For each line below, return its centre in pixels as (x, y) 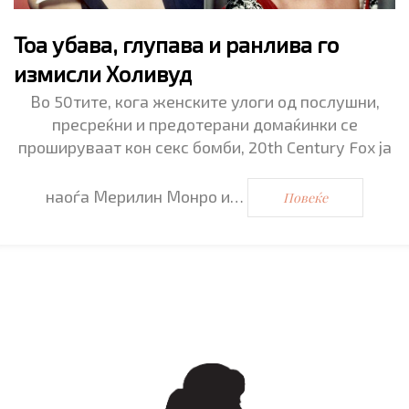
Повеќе (305, 197)
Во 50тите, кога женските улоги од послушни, (204, 101)
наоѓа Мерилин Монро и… (147, 196)
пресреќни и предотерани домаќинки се (204, 124)
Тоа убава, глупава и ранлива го (176, 44)
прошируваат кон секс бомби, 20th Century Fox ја (204, 147)
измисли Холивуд (103, 73)
